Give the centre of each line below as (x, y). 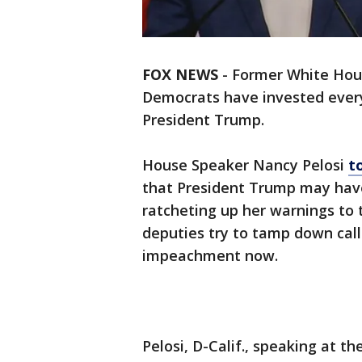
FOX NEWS (180, 75)
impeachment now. (210, 256)
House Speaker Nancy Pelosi (245, 165)
